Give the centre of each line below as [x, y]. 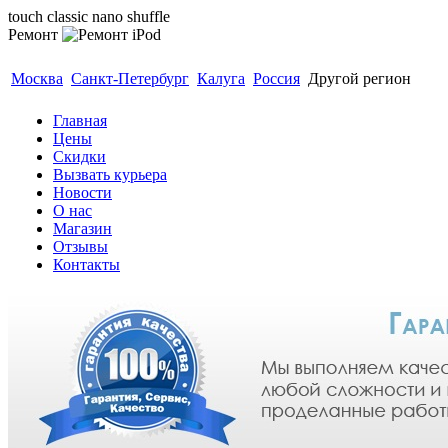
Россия [276, 78]
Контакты [86, 264]
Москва [37, 78]
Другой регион [359, 78]
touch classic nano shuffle [89, 16]
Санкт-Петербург [130, 78]
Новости [82, 192]
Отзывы [80, 246]
